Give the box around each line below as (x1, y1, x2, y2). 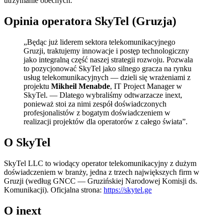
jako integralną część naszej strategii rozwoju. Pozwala (24, 55, 193, 64)
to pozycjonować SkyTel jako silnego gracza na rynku (24, 64, 192, 73)
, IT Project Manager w (110, 82, 182, 91)
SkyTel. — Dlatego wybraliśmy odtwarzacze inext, (24, 91, 182, 100)
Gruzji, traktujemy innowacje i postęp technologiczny (24, 47, 189, 55)
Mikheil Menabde (51, 82, 110, 91)
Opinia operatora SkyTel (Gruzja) (4, 15, 176, 28)
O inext (4, 204, 41, 217)
